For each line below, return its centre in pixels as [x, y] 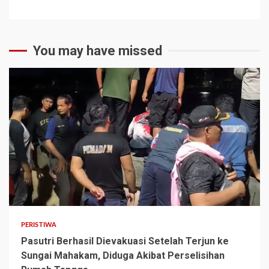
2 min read [35, 188]
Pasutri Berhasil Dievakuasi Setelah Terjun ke [125, 241]
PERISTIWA [39, 225]
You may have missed [98, 50]
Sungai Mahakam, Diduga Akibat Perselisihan [123, 255]
